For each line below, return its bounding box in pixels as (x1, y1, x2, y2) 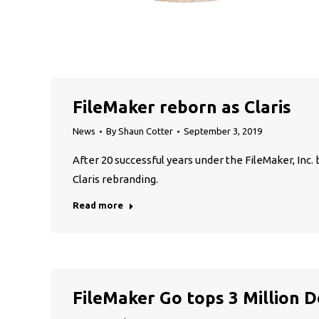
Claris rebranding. (73, 173, 158, 186)
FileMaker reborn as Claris (73, 98, 291, 117)
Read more (73, 200, 123, 211)
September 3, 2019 (184, 126, 262, 137)
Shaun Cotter (118, 126, 173, 137)
